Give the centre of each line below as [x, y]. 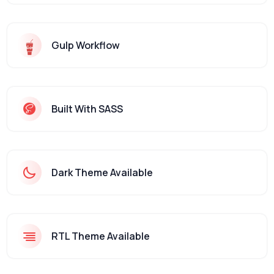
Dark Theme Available [102, 172]
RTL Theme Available [101, 236]
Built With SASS [87, 109]
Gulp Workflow [86, 45]
